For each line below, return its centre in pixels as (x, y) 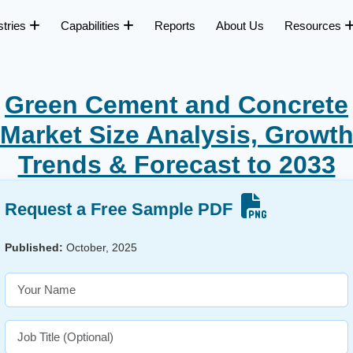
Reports (175, 26)
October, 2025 (100, 248)
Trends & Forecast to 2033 (176, 165)
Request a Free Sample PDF (121, 210)
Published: (34, 248)
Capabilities (92, 26)
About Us (240, 26)
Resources (314, 26)
